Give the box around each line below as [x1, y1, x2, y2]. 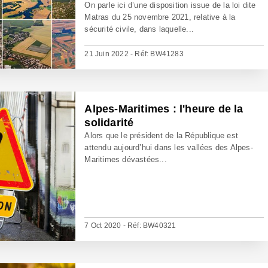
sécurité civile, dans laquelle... [84, 25, 194, 33]
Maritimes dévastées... [84, 155, 167, 164]
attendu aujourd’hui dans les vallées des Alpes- [84, 143, 253, 152]
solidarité [84, 117, 134, 129]
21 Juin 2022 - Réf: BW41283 [84, 50, 184, 58]
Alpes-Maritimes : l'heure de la [84, 103, 243, 115]
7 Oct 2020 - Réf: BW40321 [84, 221, 176, 230]
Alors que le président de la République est [84, 131, 239, 140]
